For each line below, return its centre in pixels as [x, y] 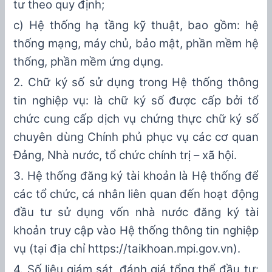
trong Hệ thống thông [199, 82]
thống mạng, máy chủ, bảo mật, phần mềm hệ [136, 43]
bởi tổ [240, 100]
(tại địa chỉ [59, 248]
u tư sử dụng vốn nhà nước [108, 212]
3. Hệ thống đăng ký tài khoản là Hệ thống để [136, 175]
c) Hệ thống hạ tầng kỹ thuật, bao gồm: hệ [136, 25]
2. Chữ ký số [51, 82]
